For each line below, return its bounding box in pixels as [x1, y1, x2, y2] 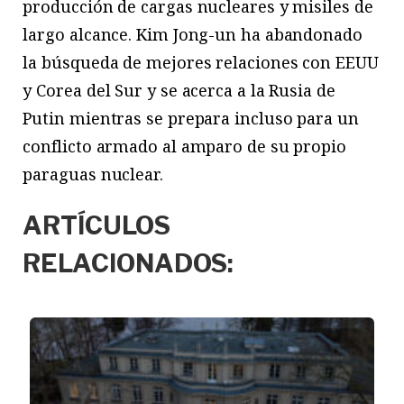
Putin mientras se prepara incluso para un [23, 106, 359, 129]
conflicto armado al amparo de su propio [23, 134, 346, 157]
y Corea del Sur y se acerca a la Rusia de [23, 78, 335, 101]
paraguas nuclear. [23, 162, 163, 185]
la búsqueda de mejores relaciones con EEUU [23, 50, 379, 73]
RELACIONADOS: [23, 247, 234, 279]
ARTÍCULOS [23, 209, 170, 241]
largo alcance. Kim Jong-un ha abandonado [23, 23, 363, 45]
